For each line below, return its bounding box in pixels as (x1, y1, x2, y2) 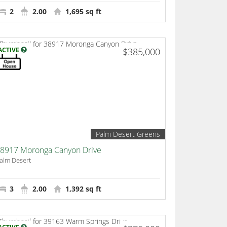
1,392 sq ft (63, 184, 101, 194)
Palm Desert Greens (95, 129, 160, 139)
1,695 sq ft (63, 7, 101, 17)
